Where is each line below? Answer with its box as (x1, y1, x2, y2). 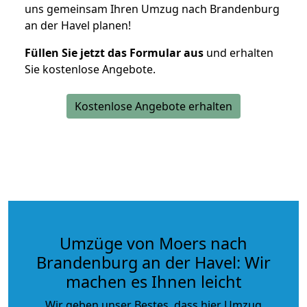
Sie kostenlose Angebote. (25, 61, 156, 77)
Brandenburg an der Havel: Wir (36, 251, 271, 273)
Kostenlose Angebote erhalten (75, 98, 232, 114)
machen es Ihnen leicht (66, 270, 241, 293)
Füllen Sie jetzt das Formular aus (25, 45, 204, 60)
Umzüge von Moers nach (60, 232, 247, 254)
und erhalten (204, 45, 273, 60)
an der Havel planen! (25, 17, 131, 33)
